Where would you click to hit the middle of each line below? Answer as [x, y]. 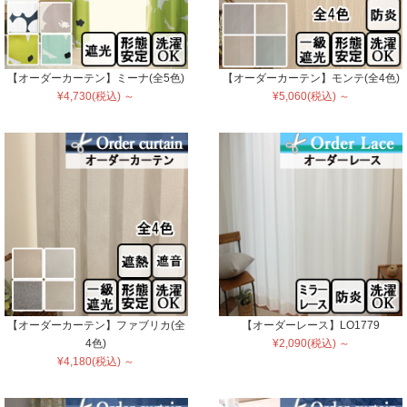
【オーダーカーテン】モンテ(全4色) [311, 79]
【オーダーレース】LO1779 [311, 326]
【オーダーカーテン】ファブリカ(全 [96, 326]
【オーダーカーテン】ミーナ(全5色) [96, 79]
